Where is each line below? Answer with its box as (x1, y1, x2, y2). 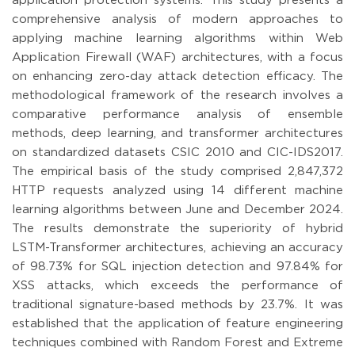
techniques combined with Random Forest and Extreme (12, 337, 343, 348)
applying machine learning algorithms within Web (12, 32, 343, 44)
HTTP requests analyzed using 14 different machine (12, 185, 343, 196)
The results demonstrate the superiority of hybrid (12, 223, 343, 234)
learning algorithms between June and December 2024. (12, 204, 343, 215)
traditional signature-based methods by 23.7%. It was (12, 299, 343, 310)
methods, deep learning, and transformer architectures (12, 128, 343, 139)
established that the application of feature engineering (12, 318, 343, 329)
